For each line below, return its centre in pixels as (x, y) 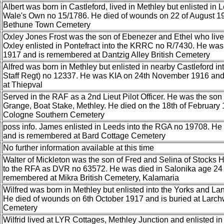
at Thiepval (23, 85)
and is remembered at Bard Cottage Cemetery (84, 136)
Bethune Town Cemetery (47, 25)
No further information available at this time (78, 148)
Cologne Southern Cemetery (54, 115)
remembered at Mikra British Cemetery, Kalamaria (91, 178)
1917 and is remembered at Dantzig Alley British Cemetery (106, 55)
